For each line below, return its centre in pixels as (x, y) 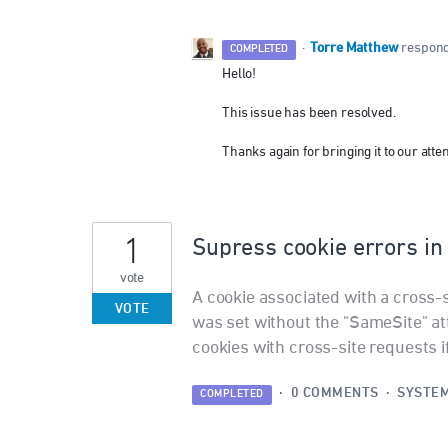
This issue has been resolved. (310, 113)
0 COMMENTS (334, 394)
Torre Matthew (354, 49)
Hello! (239, 74)
